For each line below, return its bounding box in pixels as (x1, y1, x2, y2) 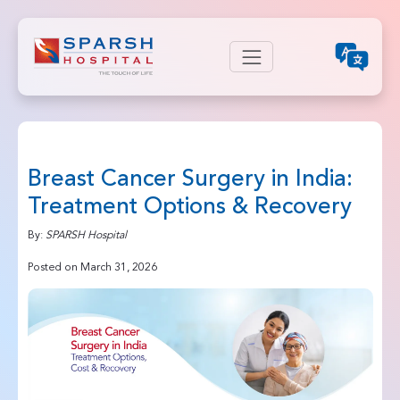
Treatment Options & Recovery (27, 196, 352, 219)
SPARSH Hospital (45, 230, 127, 241)
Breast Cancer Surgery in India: (27, 168, 353, 191)
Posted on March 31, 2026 (27, 262, 157, 273)
